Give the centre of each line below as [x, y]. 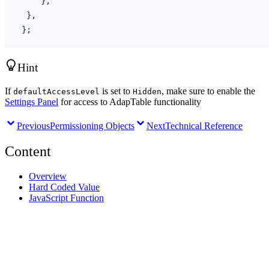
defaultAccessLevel [56, 91]
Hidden [147, 91]
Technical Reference [204, 125]
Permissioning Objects [92, 125]
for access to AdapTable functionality [130, 101]
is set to [116, 91]
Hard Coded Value [64, 187]
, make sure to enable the [208, 91]
